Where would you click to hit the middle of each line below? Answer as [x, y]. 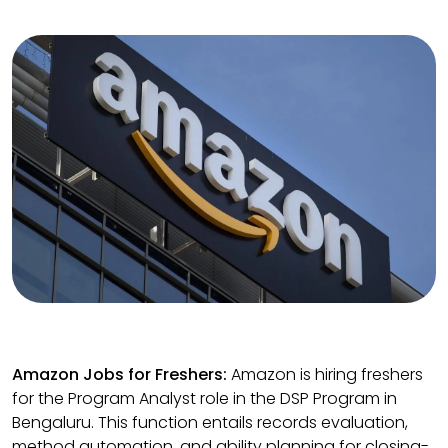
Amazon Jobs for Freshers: [119, 374]
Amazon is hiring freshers [325, 374]
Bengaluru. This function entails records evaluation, [210, 422]
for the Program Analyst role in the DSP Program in [204, 398]
